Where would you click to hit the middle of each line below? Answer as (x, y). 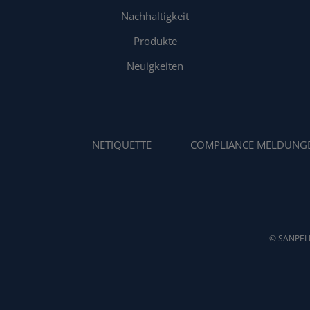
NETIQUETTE (122, 145)
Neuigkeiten (155, 66)
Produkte (155, 41)
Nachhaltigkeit (155, 16)
